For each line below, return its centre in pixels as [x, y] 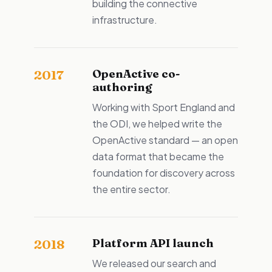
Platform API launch [153, 243]
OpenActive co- [136, 74]
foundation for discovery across [164, 173]
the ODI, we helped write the [157, 124]
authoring [122, 87]
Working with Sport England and [164, 107]
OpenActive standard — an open [165, 140]
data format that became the [158, 156]
